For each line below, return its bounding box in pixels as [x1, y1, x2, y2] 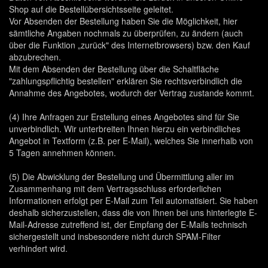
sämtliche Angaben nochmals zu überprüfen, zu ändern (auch [9, 27, 243, 39]
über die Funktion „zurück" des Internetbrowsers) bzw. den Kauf [9, 39, 250, 51]
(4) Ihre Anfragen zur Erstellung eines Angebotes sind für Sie [9, 111, 239, 123]
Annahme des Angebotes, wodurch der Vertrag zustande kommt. [9, 87, 254, 99]
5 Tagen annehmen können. [9, 147, 116, 159]
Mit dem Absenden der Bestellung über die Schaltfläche [9, 63, 219, 75]
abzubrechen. [9, 51, 61, 63]
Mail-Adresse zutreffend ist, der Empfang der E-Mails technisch [9, 218, 247, 230]
